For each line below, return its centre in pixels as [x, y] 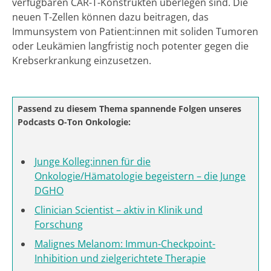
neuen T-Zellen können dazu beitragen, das [110, 17]
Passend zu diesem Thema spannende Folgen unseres [129, 108]
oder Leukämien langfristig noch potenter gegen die [130, 46]
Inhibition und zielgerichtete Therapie [120, 258]
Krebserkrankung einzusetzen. [82, 60]
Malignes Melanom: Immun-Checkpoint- [125, 243]
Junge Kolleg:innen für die [93, 161]
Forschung [59, 224]
